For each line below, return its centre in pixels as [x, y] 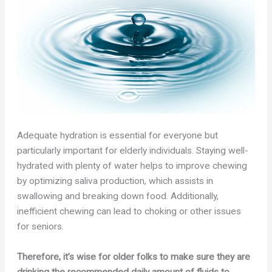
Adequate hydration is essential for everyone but [118, 136]
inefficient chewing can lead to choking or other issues [129, 212]
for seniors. [41, 227]
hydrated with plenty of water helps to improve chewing [132, 166]
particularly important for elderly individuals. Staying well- [133, 151]
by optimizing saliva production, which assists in [115, 181]
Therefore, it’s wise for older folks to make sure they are [134, 257]
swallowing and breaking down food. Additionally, [118, 196]
